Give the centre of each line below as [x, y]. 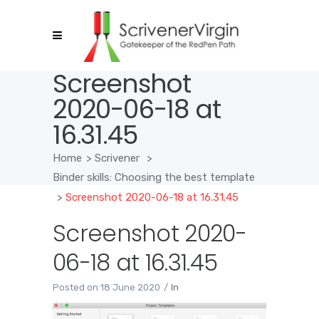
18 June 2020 [130, 287]
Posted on [75, 287]
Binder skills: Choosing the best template [154, 178]
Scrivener [117, 158]
